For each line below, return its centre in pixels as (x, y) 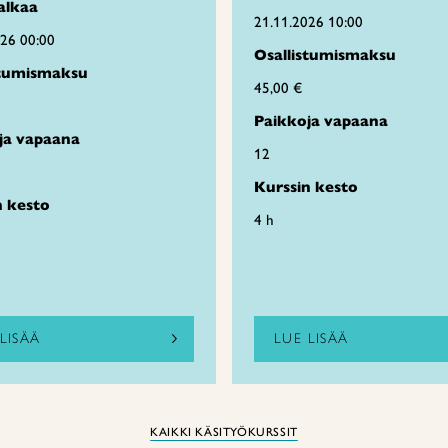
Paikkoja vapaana (321, 121)
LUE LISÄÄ (311, 338)
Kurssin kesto (306, 187)
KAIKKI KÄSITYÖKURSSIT (224, 432)
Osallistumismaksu (325, 55)
